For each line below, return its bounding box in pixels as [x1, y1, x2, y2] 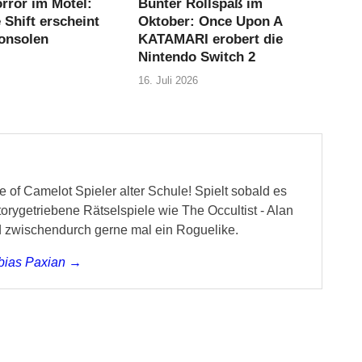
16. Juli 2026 [138, 74, 199, 87]
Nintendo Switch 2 [138, 48, 256, 65]
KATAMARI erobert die [138, 31, 284, 47]
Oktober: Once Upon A [138, 13, 283, 29]
